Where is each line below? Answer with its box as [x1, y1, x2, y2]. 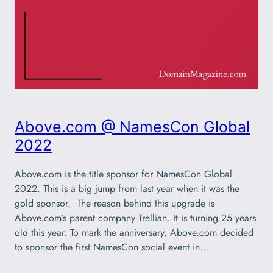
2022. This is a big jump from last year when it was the [15, 181, 239, 196]
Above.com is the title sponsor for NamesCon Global [15, 166, 232, 181]
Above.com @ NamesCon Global [15, 117, 250, 136]
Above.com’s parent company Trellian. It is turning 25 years [15, 210, 256, 225]
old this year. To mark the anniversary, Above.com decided [15, 225, 253, 239]
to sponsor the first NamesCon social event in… [15, 239, 208, 254]
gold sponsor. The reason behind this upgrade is [15, 196, 214, 210]
